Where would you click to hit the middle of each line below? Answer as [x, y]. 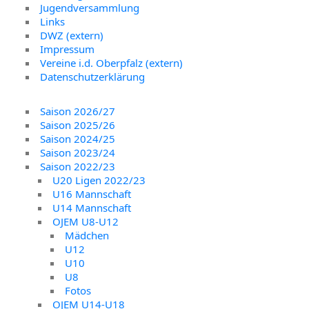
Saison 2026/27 [78, 111]
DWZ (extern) [72, 35]
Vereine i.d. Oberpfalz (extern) [112, 62]
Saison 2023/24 [78, 153]
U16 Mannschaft [92, 194]
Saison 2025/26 [78, 125]
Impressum [68, 49]
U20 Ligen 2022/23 [99, 180]
